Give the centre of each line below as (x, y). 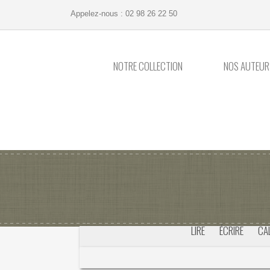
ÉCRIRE (231, 231)
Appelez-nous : (98, 14)
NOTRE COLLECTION (148, 66)
